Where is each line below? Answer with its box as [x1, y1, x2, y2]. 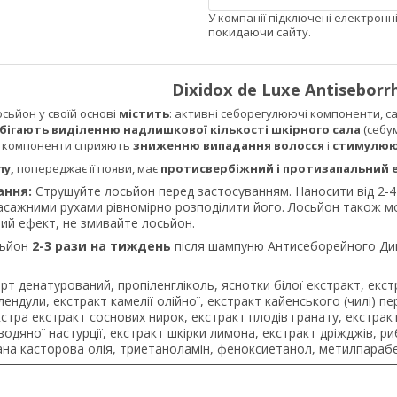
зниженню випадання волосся [133, 137, 324, 154]
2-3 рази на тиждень [32, 237, 175, 255]
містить [116, 105, 169, 122]
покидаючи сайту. [208, 24, 311, 41]
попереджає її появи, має [17, 160, 160, 177]
